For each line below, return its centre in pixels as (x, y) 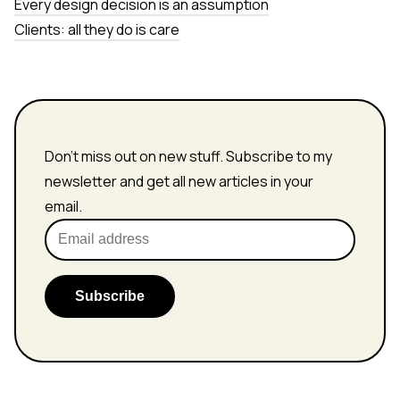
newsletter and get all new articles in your (179, 181)
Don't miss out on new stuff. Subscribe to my (188, 156)
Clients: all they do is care (97, 29)
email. (65, 206)
